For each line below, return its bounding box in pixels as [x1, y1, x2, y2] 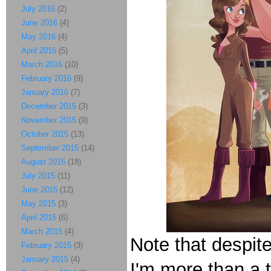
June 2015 [21, 185, 57, 194]
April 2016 [21, 46, 56, 55]
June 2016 [21, 18, 57, 27]
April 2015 [21, 213, 56, 222]
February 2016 [21, 74, 71, 83]
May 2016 [21, 32, 56, 41]
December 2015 [21, 102, 76, 111]
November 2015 [21, 116, 76, 125]
